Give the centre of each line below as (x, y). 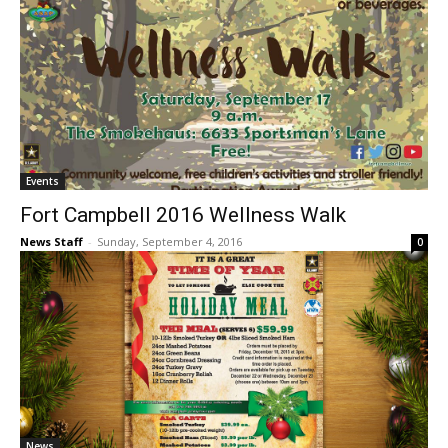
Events (42, 181)
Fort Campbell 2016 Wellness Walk (183, 215)
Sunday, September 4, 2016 (169, 242)
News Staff (51, 242)
